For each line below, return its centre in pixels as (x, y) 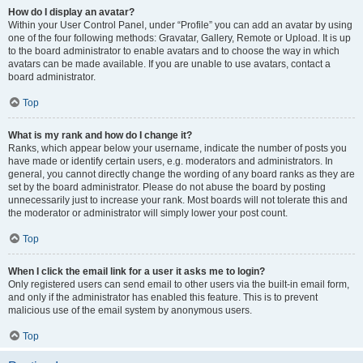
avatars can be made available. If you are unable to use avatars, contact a (169, 64)
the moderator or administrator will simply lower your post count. (148, 213)
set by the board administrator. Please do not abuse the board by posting (167, 187)
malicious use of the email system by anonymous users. (130, 310)
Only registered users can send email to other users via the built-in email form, (179, 284)
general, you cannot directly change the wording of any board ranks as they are (181, 174)
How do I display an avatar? (71, 12)
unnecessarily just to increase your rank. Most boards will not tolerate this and (178, 200)
